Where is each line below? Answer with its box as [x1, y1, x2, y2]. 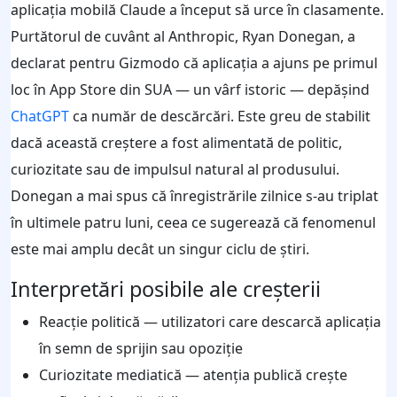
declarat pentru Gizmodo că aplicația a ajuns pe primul [11, 52, 378, 73]
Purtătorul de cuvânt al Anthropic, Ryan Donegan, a [11, 26, 355, 46]
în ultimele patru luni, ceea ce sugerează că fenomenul [11, 212, 376, 232]
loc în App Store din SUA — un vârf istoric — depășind [11, 79, 370, 99]
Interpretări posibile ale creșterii [11, 274, 321, 303]
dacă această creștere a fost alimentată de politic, [11, 132, 342, 152]
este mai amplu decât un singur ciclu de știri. [11, 238, 309, 259]
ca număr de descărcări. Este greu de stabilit [69, 105, 370, 126]
